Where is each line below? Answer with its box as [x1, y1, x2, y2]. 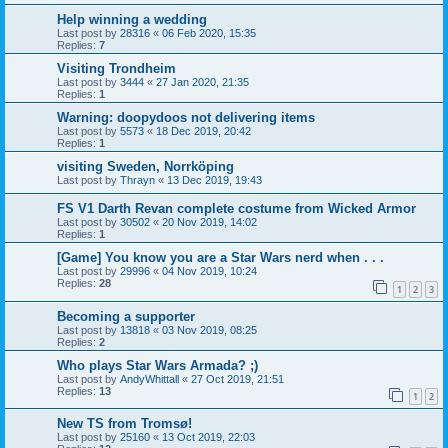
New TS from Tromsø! [57, 416, 192, 432]
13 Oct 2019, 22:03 [162, 431, 255, 444]
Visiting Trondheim [57, 61, 176, 77]
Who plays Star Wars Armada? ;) [57, 357, 258, 373]
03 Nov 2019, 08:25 [162, 323, 257, 336]
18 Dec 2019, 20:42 [156, 125, 251, 138]
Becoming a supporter [57, 308, 195, 324]
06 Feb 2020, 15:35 [162, 27, 256, 40]
